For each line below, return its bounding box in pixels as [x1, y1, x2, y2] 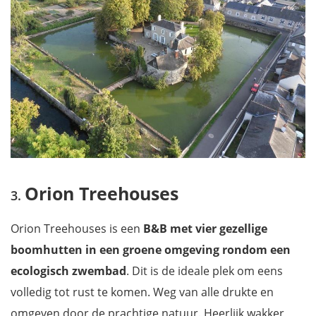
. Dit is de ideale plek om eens [126, 262, 283, 279]
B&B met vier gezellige [143, 220, 267, 236]
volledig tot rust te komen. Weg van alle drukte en [11, 284, 274, 300]
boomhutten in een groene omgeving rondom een [11, 241, 291, 257]
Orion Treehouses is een [11, 220, 143, 236]
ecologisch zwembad [11, 262, 126, 279]
